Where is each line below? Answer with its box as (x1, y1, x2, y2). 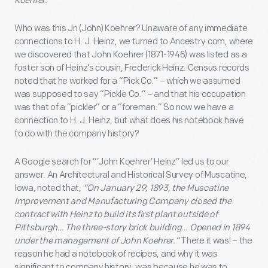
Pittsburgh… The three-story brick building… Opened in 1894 (14, 221, 250, 233)
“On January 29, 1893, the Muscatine (83, 182, 229, 194)
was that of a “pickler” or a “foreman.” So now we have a (14, 101, 234, 113)
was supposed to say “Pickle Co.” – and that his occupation (14, 88, 246, 100)
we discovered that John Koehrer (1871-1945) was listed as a (14, 48, 247, 60)
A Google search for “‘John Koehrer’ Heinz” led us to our (14, 156, 229, 167)
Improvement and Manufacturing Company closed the (14, 195, 232, 207)
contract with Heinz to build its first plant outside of (14, 208, 218, 220)
